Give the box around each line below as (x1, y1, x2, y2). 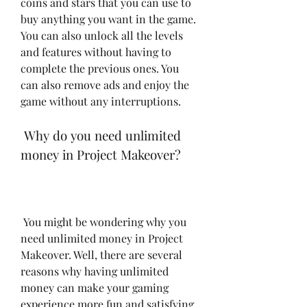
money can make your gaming (21, 280, 169, 295)
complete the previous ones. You (21, 60, 179, 75)
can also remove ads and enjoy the (21, 77, 189, 92)
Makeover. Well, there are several (21, 247, 182, 262)
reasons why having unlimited (21, 263, 169, 278)
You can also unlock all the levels (21, 27, 183, 42)
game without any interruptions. (21, 93, 181, 108)
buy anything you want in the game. (21, 11, 196, 26)
